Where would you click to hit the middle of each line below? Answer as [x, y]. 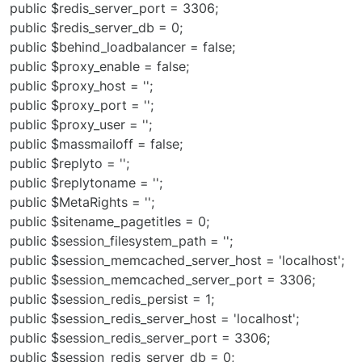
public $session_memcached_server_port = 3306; [162, 280]
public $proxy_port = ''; [82, 105]
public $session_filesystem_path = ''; [121, 241]
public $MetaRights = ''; [82, 202]
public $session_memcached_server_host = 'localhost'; [177, 261]
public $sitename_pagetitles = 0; [109, 222]
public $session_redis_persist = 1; [112, 299]
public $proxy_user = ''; [81, 125]
